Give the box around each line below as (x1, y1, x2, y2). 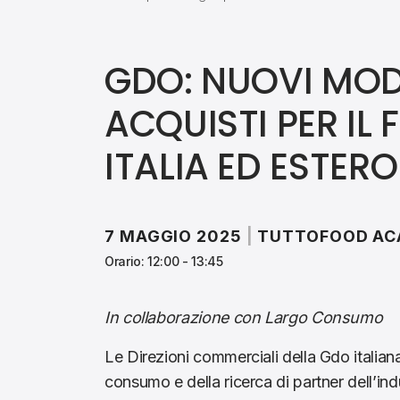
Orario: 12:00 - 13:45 (104, 254, 223, 269)
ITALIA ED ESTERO (104, 142, 398, 192)
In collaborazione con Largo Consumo (104, 308, 383, 327)
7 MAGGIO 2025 (104, 227, 242, 246)
